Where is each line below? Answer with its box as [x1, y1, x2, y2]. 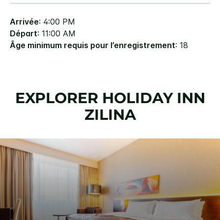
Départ [10, 28, 37, 39]
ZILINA [84, 106, 136, 124]
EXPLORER [15, 89, 102, 108]
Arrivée [10, 17, 39, 27]
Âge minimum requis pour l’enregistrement [10, 40, 175, 51]
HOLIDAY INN [102, 89, 205, 108]
